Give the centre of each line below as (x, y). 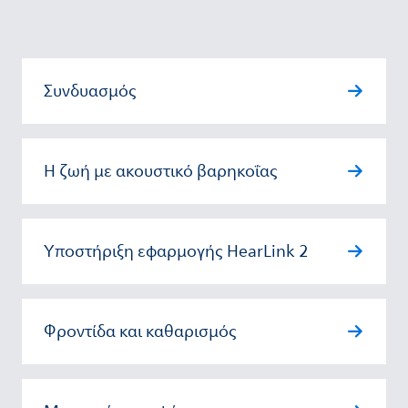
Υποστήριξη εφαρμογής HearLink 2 (176, 251)
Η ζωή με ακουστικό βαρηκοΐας (161, 171)
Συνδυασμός (90, 91)
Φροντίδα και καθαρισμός (140, 331)
